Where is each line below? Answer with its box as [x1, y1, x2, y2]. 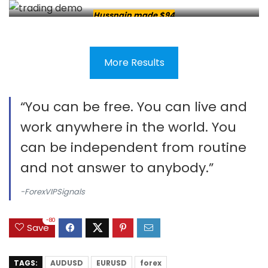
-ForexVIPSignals [20, 185, 85, 197]
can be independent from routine [20, 138, 246, 157]
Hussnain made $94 [93, 9, 175, 21]
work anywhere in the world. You [20, 117, 236, 136]
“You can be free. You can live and [20, 97, 247, 116]
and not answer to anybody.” [20, 158, 214, 177]
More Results [103, 56, 165, 70]
